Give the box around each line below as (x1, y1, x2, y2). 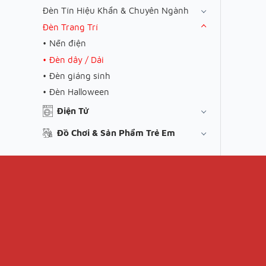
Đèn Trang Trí (43, 21, 98, 32)
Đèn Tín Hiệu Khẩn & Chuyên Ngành (43, 5, 189, 16)
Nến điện (49, 38, 86, 49)
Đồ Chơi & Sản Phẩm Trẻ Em (57, 128, 175, 138)
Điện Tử (57, 106, 88, 116)
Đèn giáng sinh (49, 70, 110, 81)
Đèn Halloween (49, 87, 109, 97)
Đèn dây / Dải (49, 54, 104, 65)
